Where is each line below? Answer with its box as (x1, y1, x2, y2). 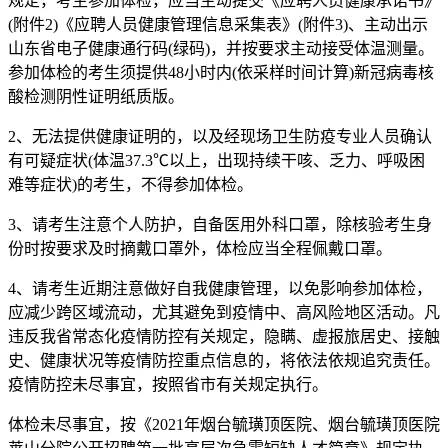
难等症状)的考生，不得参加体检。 (8, 175, 253, 193)
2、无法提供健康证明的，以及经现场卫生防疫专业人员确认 (8, 127, 432, 145)
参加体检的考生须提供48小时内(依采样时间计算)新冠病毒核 (8, 63, 434, 81)
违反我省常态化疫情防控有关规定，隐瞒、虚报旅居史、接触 (8, 327, 440, 345)
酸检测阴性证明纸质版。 (8, 87, 184, 105)
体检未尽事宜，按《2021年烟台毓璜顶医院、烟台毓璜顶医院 (8, 415, 440, 433)
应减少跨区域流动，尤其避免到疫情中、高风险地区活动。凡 (8, 303, 440, 321)
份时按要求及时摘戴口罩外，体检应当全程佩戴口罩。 (8, 239, 392, 257)
